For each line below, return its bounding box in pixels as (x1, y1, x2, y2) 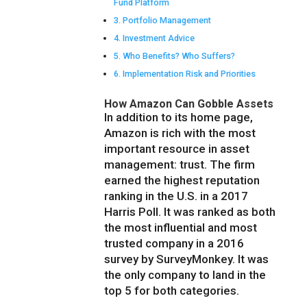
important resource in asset (104, 142, 250, 156)
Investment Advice (122, 33, 195, 44)
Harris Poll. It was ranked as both (104, 205, 276, 219)
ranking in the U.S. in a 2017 (104, 189, 249, 204)
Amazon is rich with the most (104, 126, 256, 140)
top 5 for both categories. (104, 284, 240, 298)
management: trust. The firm (104, 158, 256, 172)
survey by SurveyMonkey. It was (104, 252, 269, 267)
